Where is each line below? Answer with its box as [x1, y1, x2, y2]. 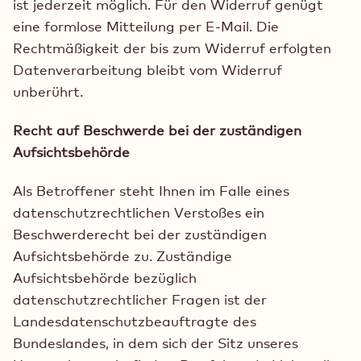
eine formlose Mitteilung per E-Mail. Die [13, 17, 279, 35]
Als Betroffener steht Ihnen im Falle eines [13, 182, 289, 200]
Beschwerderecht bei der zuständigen [13, 226, 267, 243]
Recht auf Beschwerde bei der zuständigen [13, 122, 301, 139]
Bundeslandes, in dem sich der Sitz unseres [13, 334, 298, 352]
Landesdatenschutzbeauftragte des [13, 313, 256, 330]
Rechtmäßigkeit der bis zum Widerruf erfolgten [13, 39, 331, 56]
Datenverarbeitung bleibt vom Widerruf [13, 60, 282, 78]
